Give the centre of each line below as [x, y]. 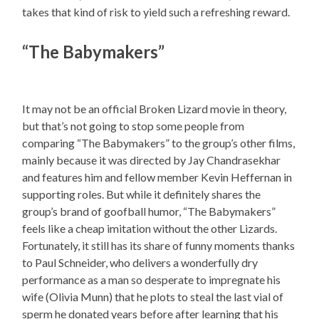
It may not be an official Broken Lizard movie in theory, [155, 109]
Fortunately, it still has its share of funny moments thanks [159, 246]
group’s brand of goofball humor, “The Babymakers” [149, 211]
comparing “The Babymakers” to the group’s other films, [159, 143]
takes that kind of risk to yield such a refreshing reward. [156, 12]
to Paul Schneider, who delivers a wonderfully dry [140, 263]
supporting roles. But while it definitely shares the [142, 194]
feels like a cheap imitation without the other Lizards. [150, 229]
